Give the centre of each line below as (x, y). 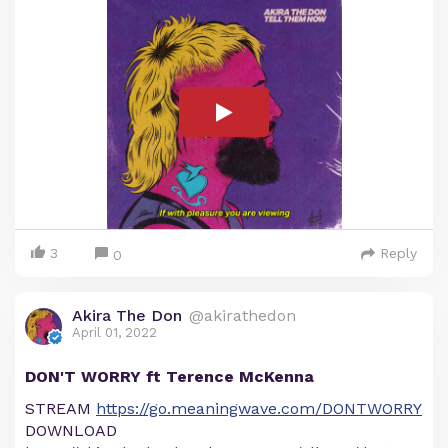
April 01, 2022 (114, 333)
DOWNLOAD (71, 431)
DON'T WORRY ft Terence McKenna (169, 377)
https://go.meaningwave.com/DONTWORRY (259, 409)
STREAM (60, 409)
